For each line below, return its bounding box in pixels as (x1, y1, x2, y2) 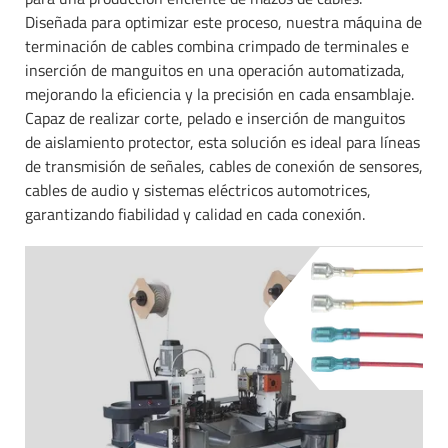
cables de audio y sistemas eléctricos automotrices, (25, 178, 371, 203)
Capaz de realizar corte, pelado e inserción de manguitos (25, 106, 405, 131)
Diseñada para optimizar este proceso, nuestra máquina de (25, 10, 422, 35)
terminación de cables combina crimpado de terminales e (25, 34, 409, 59)
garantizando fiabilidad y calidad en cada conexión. (25, 202, 365, 227)
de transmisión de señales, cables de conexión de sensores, (25, 154, 423, 179)
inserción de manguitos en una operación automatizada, (25, 58, 405, 83)
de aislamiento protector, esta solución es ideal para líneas (25, 130, 420, 155)
